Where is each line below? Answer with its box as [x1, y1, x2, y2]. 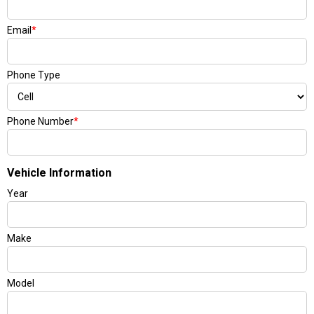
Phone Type [7, 69, 60, 81]
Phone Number [7, 116, 74, 127]
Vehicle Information [7, 166, 111, 179]
